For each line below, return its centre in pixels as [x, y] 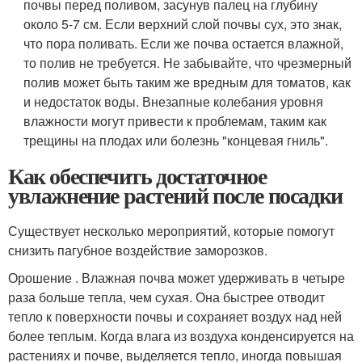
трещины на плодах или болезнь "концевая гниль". [176, 140]
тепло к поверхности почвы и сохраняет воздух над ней [175, 316]
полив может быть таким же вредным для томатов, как [187, 82]
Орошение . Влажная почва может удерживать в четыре [177, 277]
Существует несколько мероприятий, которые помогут [171, 230]
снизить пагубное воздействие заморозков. [138, 250]
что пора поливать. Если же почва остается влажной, [184, 43]
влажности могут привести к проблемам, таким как [175, 120]
